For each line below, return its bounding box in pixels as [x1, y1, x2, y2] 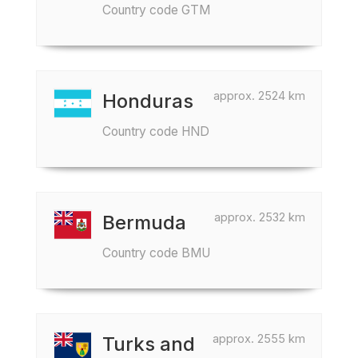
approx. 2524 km [213, 89, 305, 102]
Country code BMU [102, 245, 210, 261]
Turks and [102, 332, 195, 356]
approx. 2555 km [213, 332, 305, 345]
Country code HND [102, 124, 209, 139]
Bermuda [102, 211, 186, 234]
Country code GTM [102, 2, 210, 18]
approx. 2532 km [214, 210, 305, 224]
